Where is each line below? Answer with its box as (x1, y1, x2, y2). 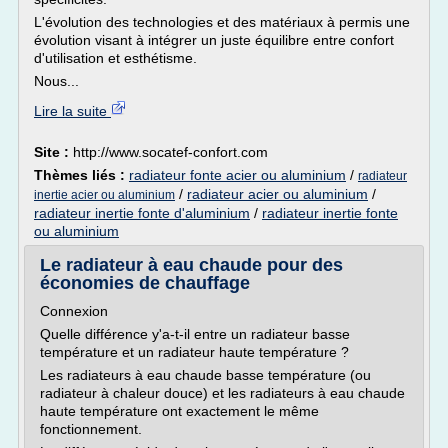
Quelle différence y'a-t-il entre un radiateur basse (40, 326, 350, 342)
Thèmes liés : (34, 167, 129, 183)
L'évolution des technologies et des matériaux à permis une (34, 14, 410, 30)
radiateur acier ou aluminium (187, 186, 368, 202)
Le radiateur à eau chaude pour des (40, 255, 343, 275)
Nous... (34, 73, 79, 89)
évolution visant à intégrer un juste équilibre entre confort (34, 32, 394, 48)
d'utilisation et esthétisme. (34, 50, 197, 66)
